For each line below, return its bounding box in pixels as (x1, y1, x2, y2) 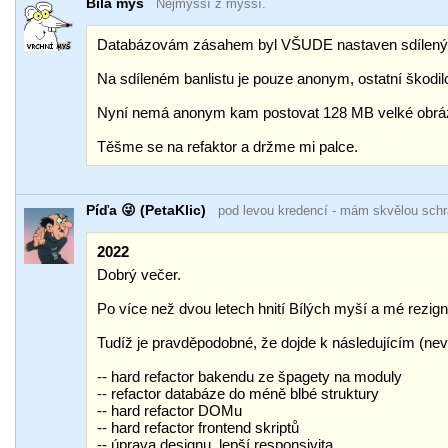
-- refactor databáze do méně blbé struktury (97, 385, 380, 402)
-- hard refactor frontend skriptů (97, 419, 300, 436)
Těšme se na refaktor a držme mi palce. (97, 138, 359, 155)
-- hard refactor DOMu (97, 402, 243, 419)
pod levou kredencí (218, 203, 329, 218)
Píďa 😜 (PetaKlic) (86, 202, 207, 218)
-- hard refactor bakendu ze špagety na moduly (97, 368, 403, 385)
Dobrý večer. (97, 266, 182, 283)
